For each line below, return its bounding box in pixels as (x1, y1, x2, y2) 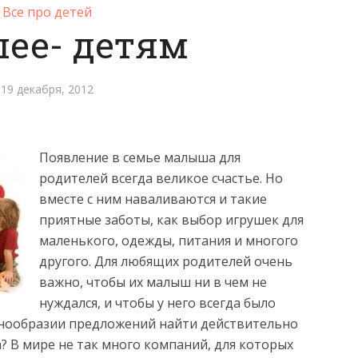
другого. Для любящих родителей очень (39, 253, 292, 270)
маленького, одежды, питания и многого (39, 232, 298, 249)
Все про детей (2, 3, 92, 21)
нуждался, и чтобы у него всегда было (39, 294, 276, 312)
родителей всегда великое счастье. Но (39, 169, 283, 187)
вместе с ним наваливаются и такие (39, 190, 267, 208)
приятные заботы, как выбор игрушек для (39, 211, 304, 229)
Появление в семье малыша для (39, 149, 241, 166)
